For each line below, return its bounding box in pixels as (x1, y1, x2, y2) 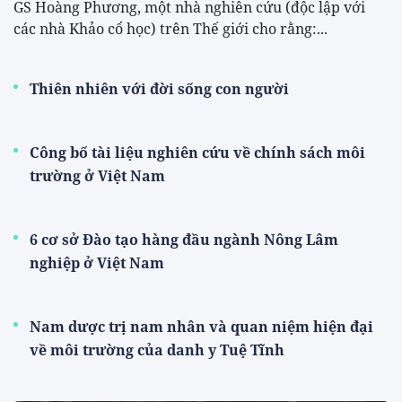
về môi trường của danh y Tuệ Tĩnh (30, 340, 284, 361)
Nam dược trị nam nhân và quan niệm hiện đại (30, 317, 373, 337)
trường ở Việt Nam (30, 166, 165, 187)
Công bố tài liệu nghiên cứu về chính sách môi (30, 143, 365, 163)
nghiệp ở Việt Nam (30, 253, 164, 274)
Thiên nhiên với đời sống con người (30, 79, 289, 100)
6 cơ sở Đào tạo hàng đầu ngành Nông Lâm (30, 230, 338, 250)
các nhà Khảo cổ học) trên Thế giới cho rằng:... (13, 19, 328, 39)
